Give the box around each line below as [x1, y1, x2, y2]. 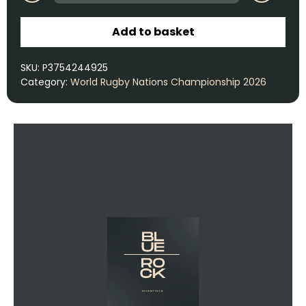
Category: [20, 74, 70, 89]
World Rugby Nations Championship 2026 [70, 74, 266, 89]
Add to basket [111, 23, 195, 40]
